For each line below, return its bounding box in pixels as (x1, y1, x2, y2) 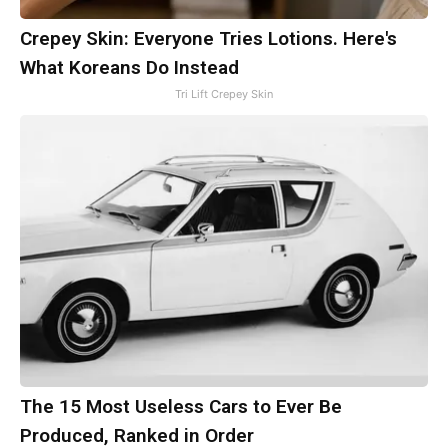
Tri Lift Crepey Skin (175, 87, 273, 102)
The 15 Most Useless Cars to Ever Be (20, 395, 342, 419)
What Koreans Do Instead (20, 56, 239, 80)
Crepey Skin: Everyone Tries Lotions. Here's (20, 27, 397, 51)
